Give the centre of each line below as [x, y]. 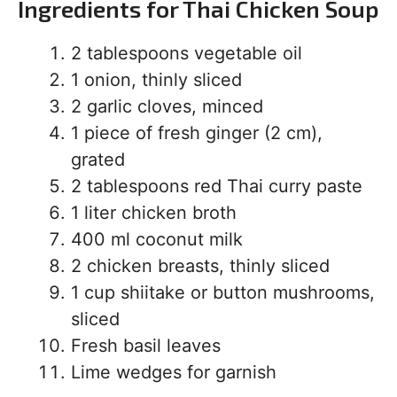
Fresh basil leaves [146, 346]
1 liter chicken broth [154, 213]
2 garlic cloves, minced [167, 107]
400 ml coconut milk [157, 240]
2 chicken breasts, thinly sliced [200, 266]
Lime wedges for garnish [174, 373]
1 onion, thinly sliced [156, 80]
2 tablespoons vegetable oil [187, 54]
